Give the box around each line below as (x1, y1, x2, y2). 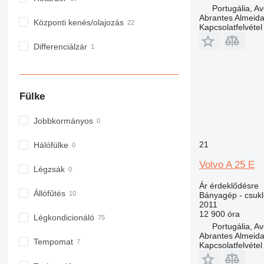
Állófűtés (33, 189, 65, 199)
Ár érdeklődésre (199, 180, 259, 190)
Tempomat (33, 237, 73, 247)
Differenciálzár (33, 41, 87, 51)
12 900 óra (199, 209, 240, 219)
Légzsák (33, 164, 65, 174)
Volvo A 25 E (199, 159, 255, 170)
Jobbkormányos (33, 116, 93, 126)
